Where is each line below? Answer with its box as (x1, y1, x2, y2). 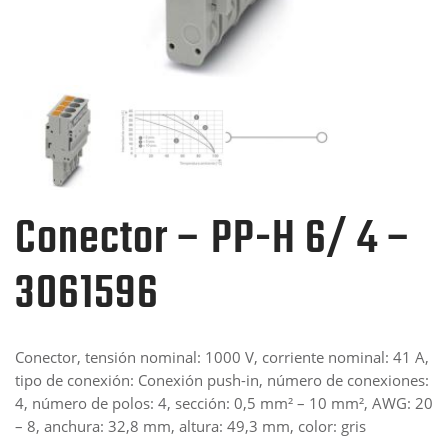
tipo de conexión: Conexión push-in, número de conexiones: (15, 369, 429, 390)
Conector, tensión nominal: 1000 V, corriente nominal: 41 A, (15, 346, 429, 367)
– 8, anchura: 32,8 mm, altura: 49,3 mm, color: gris (15, 415, 366, 436)
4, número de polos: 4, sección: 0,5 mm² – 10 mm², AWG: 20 (15, 392, 433, 413)
